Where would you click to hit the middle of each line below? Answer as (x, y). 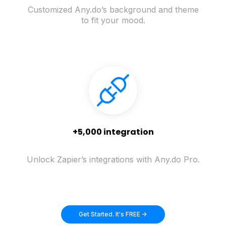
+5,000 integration (113, 132)
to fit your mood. (113, 20)
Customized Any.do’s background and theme (113, 10)
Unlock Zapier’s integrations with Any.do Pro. (113, 160)
